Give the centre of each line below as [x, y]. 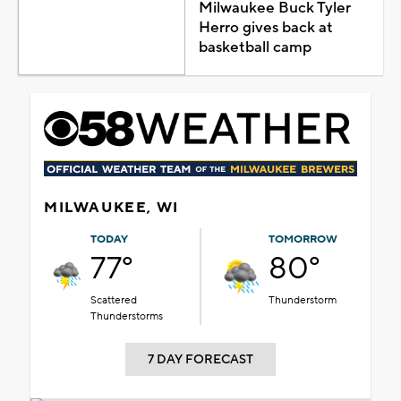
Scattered [113, 301]
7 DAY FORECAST [200, 360]
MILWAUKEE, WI [111, 208]
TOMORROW [303, 240]
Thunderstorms [126, 317]
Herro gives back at [265, 28]
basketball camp [255, 48]
